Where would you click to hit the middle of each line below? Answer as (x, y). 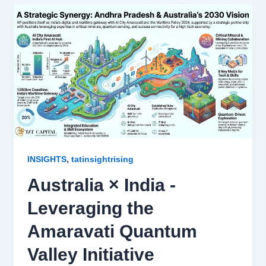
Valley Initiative (91, 254)
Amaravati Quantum (112, 231)
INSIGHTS (47, 159)
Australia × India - (101, 185)
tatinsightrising (102, 159)
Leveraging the (90, 208)
